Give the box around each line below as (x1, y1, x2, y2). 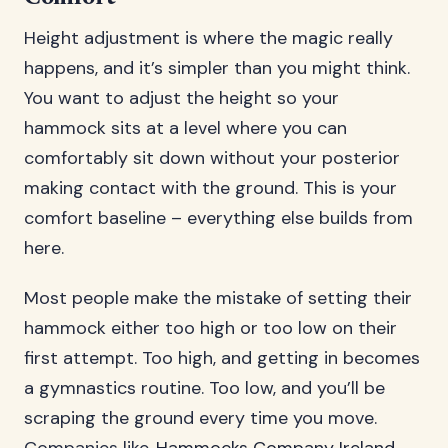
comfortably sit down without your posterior (24, 146, 400, 170)
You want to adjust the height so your (24, 86, 339, 110)
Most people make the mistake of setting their (24, 286, 412, 310)
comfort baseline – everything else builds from (24, 206, 413, 230)
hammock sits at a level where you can (24, 116, 347, 140)
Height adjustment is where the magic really (24, 26, 393, 50)
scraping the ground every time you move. (24, 406, 377, 430)
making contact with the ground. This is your (24, 176, 397, 200)
